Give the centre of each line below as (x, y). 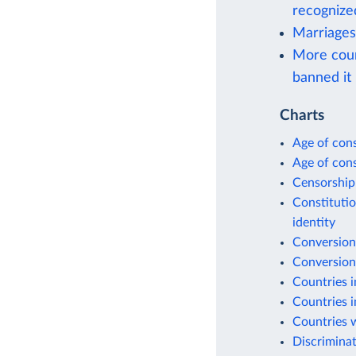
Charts (302, 116)
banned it (322, 78)
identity (314, 223)
